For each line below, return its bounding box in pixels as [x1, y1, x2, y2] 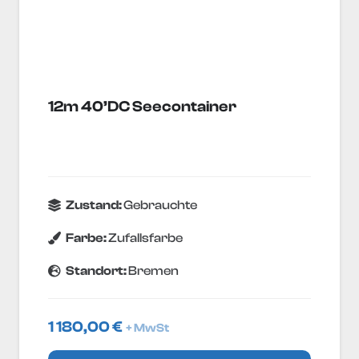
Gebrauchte [123, 198, 198, 213]
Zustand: [66, 198, 124, 213]
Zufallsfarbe [108, 230, 184, 245]
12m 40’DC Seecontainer [48, 98, 236, 116]
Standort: [66, 263, 129, 278]
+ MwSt [126, 321, 169, 336]
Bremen [128, 263, 179, 278]
